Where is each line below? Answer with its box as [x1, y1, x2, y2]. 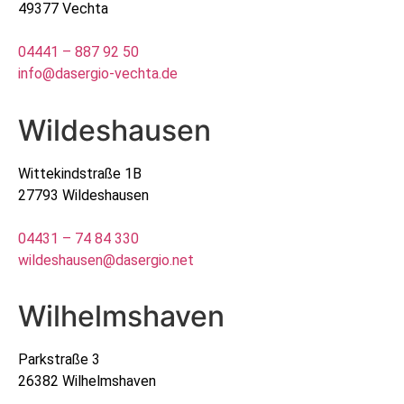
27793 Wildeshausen [18, 186, 149, 204]
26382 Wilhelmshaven [18, 372, 156, 390]
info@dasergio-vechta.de [18, 65, 178, 83]
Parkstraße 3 [18, 351, 100, 369]
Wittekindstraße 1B [18, 164, 142, 182]
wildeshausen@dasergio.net [18, 251, 194, 269]
